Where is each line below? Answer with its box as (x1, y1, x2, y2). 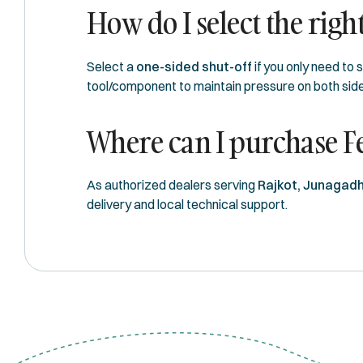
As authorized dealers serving (87, 177, 258, 194)
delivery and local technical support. (87, 196, 288, 213)
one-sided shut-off (136, 58, 252, 75)
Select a (87, 58, 136, 75)
